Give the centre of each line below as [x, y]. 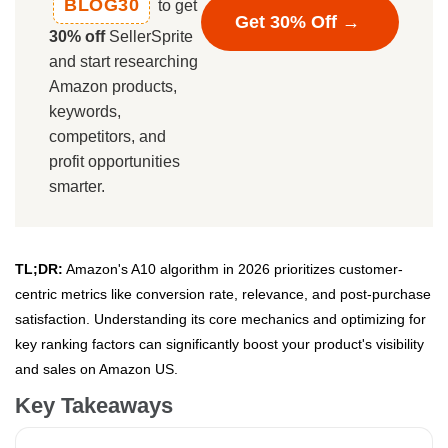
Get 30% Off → [300, 22]
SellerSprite [149, 37]
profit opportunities [114, 162]
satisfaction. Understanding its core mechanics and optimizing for [220, 319]
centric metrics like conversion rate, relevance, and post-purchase [223, 294]
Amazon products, [113, 87]
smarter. [77, 187]
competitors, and [107, 137]
